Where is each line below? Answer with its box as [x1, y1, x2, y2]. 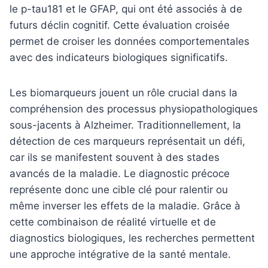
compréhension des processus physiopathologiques [10, 102, 258, 115]
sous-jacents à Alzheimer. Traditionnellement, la [10, 118, 241, 131]
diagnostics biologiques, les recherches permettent [10, 232, 255, 244]
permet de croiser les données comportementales [10, 35, 249, 47]
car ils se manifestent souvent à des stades [10, 151, 220, 163]
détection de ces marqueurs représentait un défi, [10, 135, 245, 147]
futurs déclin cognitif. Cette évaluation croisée [10, 19, 230, 31]
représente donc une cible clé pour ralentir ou [10, 183, 228, 196]
